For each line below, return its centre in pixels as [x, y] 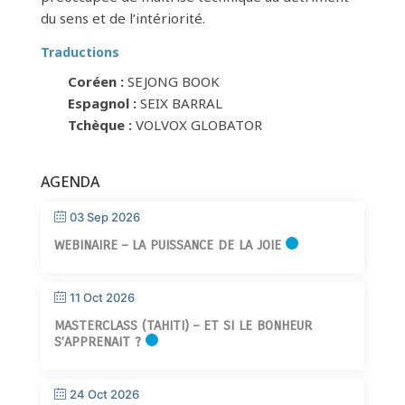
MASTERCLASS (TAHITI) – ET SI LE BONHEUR [183, 326]
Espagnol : [102, 104]
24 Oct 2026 [104, 395]
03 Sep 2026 [104, 217]
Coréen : [95, 82]
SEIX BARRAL [179, 104]
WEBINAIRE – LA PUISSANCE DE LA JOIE [167, 245]
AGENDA [70, 182]
